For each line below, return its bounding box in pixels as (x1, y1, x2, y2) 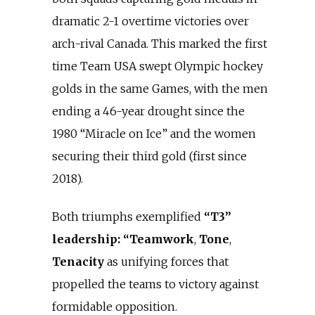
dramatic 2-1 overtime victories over (52, 14, 249, 28)
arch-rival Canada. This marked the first (52, 37, 267, 51)
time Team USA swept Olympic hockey (52, 59, 263, 73)
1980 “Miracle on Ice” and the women (52, 127, 256, 141)
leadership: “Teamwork (52, 232, 194, 246)
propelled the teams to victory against (52, 277, 259, 291)
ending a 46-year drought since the (52, 104, 245, 118)
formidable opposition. (52, 300, 177, 314)
